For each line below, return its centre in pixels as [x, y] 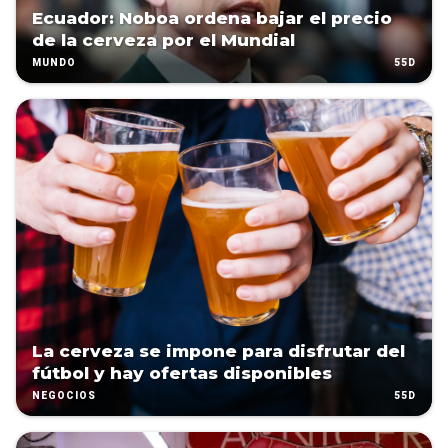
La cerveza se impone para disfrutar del [218, 351]
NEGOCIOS [64, 396]
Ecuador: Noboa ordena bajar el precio [212, 18]
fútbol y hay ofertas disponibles [182, 373]
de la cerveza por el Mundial [163, 40]
